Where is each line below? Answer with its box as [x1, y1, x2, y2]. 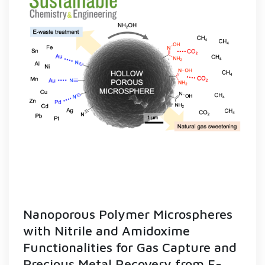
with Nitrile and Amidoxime [23, 223, 190, 238]
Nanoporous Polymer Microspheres [23, 206, 232, 222]
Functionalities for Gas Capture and [23, 240, 237, 255]
